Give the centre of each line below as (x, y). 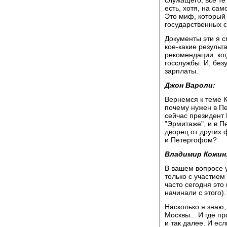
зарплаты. (181, 71)
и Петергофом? (191, 140)
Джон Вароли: (190, 85)
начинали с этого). (195, 192)
